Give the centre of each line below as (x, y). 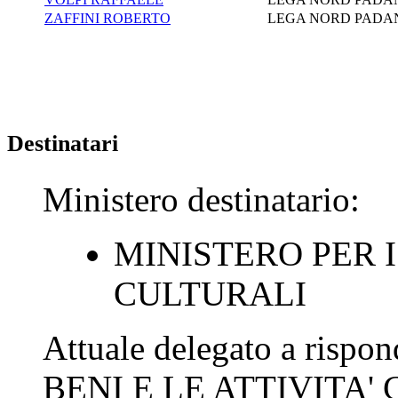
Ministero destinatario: (201, 199)
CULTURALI (210, 293)
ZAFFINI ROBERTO (107, 18)
